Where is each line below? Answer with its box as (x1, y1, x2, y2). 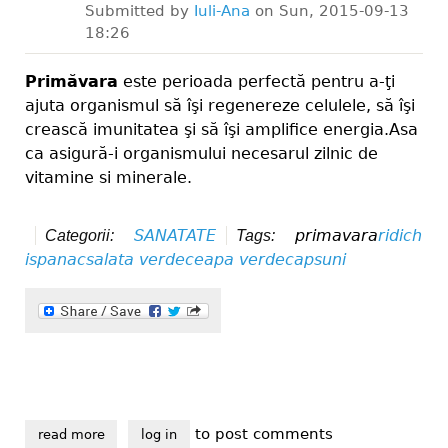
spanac (29, 250, 86, 270)
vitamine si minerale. (25, 168, 192, 188)
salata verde (86, 250, 185, 270)
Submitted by (85, 2, 194, 20)
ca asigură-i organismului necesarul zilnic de (25, 144, 378, 164)
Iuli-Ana (194, 2, 250, 20)
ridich (378, 226, 423, 246)
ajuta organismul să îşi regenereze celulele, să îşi (25, 96, 415, 116)
